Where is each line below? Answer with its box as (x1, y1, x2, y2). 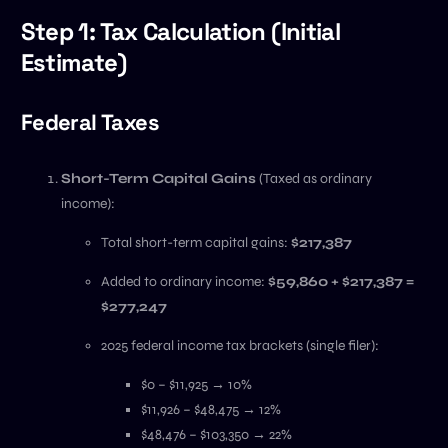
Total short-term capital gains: (100, 234, 291, 251)
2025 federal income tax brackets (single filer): (100, 337, 379, 354)
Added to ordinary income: (100, 273, 268, 290)
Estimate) (20, 46, 126, 78)
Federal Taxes (20, 107, 159, 136)
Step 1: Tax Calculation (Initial (20, 15, 340, 47)
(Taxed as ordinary (255, 170, 372, 187)
